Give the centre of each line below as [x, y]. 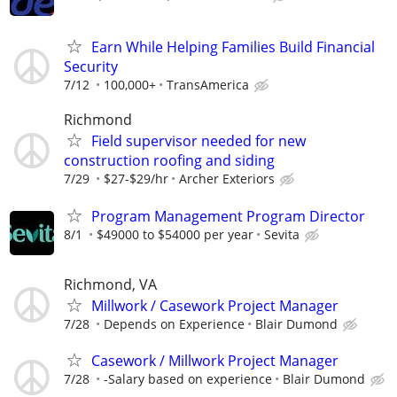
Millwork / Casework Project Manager [215, 305]
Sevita [282, 234]
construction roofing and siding [169, 161]
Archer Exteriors [227, 179]
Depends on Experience [174, 323]
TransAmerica [208, 85]
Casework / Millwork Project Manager [215, 360]
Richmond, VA [110, 284]
